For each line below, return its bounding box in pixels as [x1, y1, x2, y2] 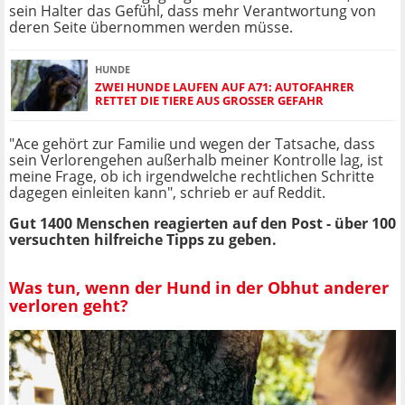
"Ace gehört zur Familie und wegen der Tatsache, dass [9, 134, 375, 155]
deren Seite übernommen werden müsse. [9, 17, 293, 38]
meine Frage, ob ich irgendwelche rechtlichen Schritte [9, 166, 374, 187]
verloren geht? [9, 294, 128, 316]
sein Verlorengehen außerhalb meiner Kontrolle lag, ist [9, 150, 383, 171]
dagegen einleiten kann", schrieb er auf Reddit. [9, 183, 325, 203]
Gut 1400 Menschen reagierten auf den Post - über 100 [9, 213, 396, 234]
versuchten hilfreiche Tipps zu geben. [9, 230, 277, 250]
